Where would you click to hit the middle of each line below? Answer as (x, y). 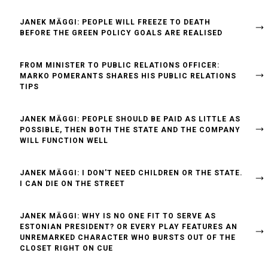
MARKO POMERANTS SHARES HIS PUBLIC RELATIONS (128, 76)
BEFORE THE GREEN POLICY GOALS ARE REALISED (121, 33)
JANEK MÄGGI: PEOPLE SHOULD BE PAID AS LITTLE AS (130, 119)
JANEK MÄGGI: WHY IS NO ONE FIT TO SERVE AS (118, 216)
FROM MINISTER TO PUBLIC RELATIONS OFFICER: (120, 65)
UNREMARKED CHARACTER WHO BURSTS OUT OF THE (128, 237)
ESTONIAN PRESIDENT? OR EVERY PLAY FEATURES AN (129, 227)
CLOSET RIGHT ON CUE (66, 248)
